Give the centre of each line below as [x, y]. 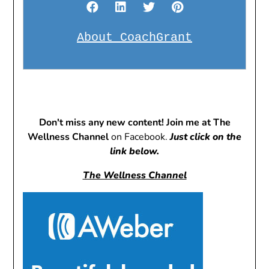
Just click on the [206, 137]
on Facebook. [139, 137]
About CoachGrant [134, 38]
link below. [134, 151]
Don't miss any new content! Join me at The [134, 122]
